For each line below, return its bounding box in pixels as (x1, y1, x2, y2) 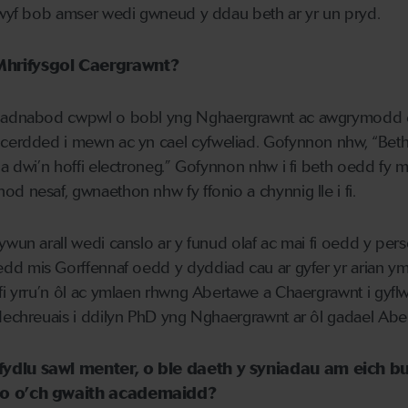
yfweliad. (199, 132, 263, 153)
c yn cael (126, 132, 188, 153)
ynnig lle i (275, 181, 345, 202)
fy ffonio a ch (187, 181, 276, 202)
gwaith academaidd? (47, 383, 217, 404)
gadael (327, 307, 378, 328)
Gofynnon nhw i (170, 157, 290, 178)
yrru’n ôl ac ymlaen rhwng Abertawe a (5, 282, 275, 303)
